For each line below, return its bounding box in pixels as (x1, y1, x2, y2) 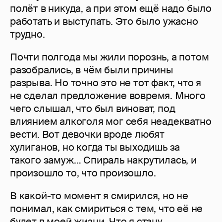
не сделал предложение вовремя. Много (10, 89, 206, 103)
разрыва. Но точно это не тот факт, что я (10, 76, 201, 90)
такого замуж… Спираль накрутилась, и (10, 154, 197, 167)
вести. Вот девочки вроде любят (10, 128, 165, 141)
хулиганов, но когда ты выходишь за (10, 141, 180, 154)
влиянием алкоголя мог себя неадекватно (10, 115, 212, 128)
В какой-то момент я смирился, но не (10, 189, 188, 203)
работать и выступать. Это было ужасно (10, 15, 198, 28)
